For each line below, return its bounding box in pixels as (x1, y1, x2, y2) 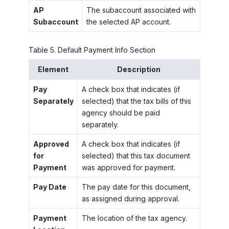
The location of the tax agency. (81, 214, 187, 223)
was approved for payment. (81, 163, 175, 172)
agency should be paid (81, 108, 160, 118)
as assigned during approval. (81, 194, 179, 203)
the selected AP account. (86, 17, 171, 26)
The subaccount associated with (86, 5, 196, 14)
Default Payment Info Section (58, 45, 155, 54)
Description (117, 65, 161, 74)
